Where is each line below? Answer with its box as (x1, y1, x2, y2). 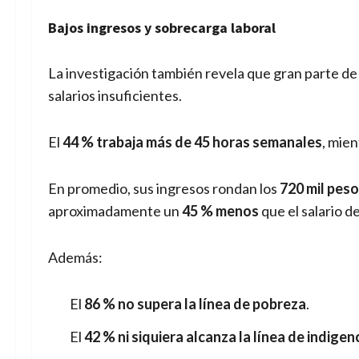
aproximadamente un (48, 201, 182, 220)
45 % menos (182, 201, 259, 220)
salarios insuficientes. (48, 86, 182, 104)
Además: (48, 248, 103, 266)
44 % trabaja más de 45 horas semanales (63, 132, 322, 151)
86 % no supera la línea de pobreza (84, 294, 306, 313)
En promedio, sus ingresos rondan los (48, 179, 280, 197)
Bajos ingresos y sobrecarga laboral (48, 18, 276, 37)
